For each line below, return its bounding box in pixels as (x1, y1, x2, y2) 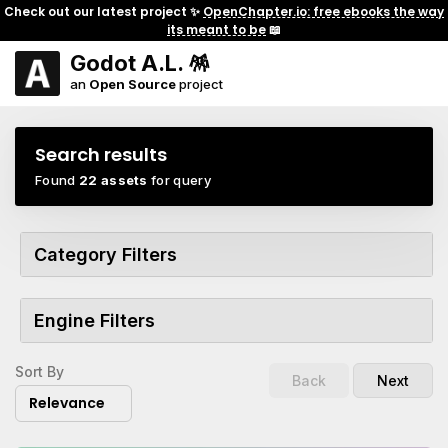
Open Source (89, 76, 176, 92)
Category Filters (34, 244, 177, 265)
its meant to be (167, 20, 266, 38)
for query (147, 172, 212, 188)
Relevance (29, 393, 105, 413)
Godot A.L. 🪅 (70, 50, 210, 76)
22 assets (78, 172, 148, 188)
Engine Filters (34, 310, 155, 331)
